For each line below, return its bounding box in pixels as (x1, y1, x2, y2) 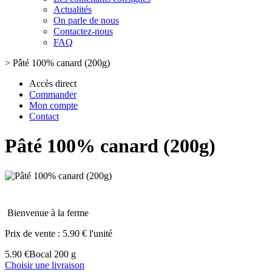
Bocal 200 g (29, 248, 76, 259)
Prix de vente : (5, 228, 63, 239)
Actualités (53, 4, 92, 15)
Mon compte (29, 100, 78, 110)
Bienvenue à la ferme (7, 207, 89, 218)
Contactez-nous (53, 26, 113, 36)
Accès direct (29, 78, 76, 89)
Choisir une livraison (5, 259, 84, 270)
